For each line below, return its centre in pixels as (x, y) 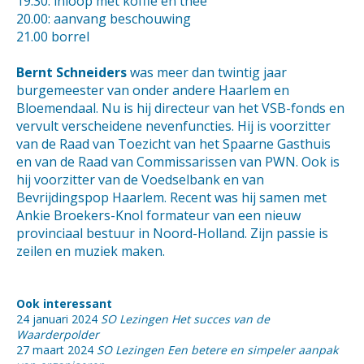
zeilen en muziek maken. (91, 251)
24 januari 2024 (58, 319)
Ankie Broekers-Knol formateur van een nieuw (158, 215)
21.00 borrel (53, 37)
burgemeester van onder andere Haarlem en (153, 90)
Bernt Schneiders (71, 72)
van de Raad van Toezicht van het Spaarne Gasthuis (173, 144)
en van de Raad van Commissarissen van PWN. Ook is (178, 162)
